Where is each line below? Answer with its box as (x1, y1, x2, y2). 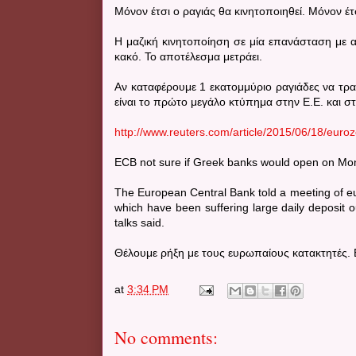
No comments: (114, 325, 218, 349)
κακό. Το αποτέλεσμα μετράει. (114, 49, 262, 63)
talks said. (114, 215, 164, 229)
